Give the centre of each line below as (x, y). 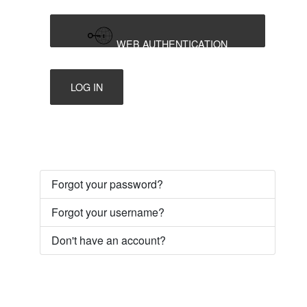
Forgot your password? (107, 184)
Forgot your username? (108, 212)
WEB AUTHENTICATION (172, 44)
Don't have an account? (109, 241)
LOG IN (86, 87)
